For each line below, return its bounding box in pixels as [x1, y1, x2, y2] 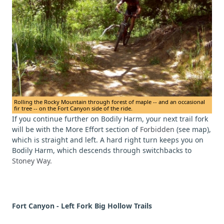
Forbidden [140, 124, 176, 134]
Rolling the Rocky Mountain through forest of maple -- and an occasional [14, 98, 205, 106]
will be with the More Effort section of [12, 124, 140, 134]
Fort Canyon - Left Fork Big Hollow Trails [12, 201, 152, 211]
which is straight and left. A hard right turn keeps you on [12, 135, 203, 145]
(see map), [176, 124, 211, 134]
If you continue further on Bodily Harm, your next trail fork [12, 114, 208, 124]
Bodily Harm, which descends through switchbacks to [12, 145, 191, 155]
